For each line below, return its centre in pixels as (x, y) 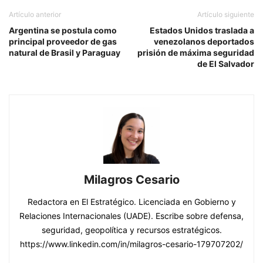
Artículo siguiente (226, 15)
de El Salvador (226, 64)
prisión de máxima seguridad (196, 53)
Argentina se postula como (63, 31)
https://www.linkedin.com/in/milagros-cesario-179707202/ (131, 244)
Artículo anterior (35, 15)
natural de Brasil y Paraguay (65, 53)
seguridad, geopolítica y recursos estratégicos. (131, 230)
